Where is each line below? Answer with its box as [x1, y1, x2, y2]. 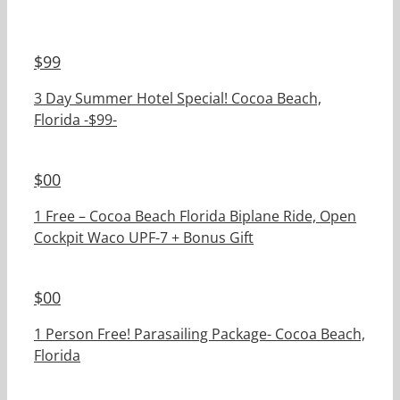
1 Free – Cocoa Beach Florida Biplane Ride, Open [34, 206, 356, 227]
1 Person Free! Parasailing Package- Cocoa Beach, [34, 324, 365, 345]
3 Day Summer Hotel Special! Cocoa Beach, [34, 88, 321, 109]
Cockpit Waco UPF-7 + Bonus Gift [34, 228, 254, 248]
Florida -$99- [34, 110, 117, 130]
